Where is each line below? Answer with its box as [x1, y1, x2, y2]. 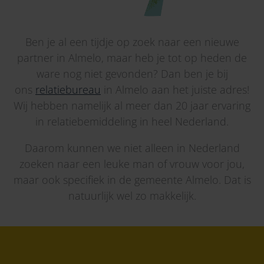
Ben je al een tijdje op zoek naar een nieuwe [25, 34, 239, 49]
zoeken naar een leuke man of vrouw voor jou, [19, 156, 245, 171]
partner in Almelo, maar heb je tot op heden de [17, 50, 247, 65]
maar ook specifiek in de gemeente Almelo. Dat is [13, 172, 251, 187]
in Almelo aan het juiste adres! [101, 82, 249, 97]
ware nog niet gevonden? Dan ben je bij [36, 66, 228, 81]
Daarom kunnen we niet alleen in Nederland [24, 140, 240, 155]
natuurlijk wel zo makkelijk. [68, 188, 196, 203]
